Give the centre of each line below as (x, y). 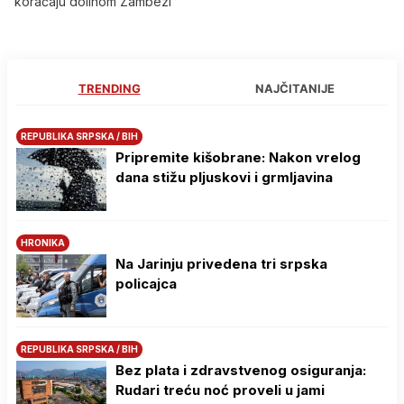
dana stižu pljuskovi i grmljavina (224, 177)
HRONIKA (43, 242)
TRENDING (109, 88)
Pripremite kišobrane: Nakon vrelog (238, 157)
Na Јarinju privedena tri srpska (221, 263)
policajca (146, 283)
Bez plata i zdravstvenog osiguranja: (241, 370)
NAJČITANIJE (295, 88)
